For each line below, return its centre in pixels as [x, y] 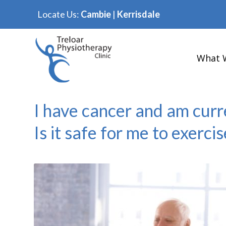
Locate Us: [59, 14]
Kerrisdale [138, 14]
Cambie [96, 14]
